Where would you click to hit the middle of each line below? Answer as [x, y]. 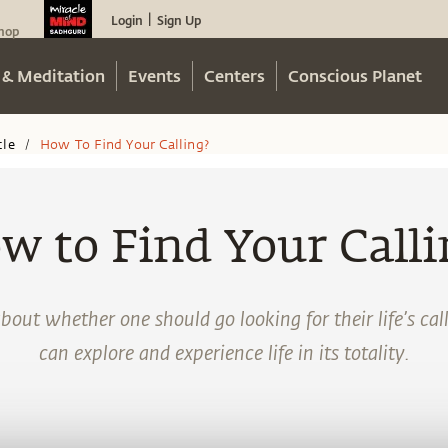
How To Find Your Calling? [125, 144]
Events [154, 75]
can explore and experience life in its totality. [224, 351]
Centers [234, 75]
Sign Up [179, 20]
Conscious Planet [355, 75]
